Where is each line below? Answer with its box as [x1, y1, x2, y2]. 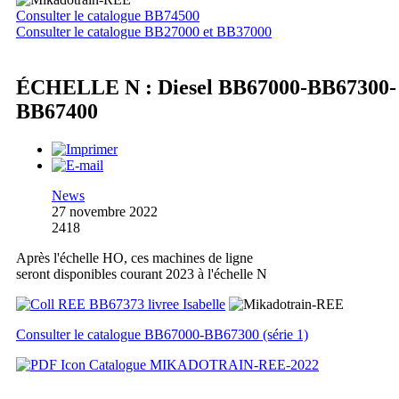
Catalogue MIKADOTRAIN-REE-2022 [85, 356, 319, 372]
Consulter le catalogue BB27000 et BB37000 [16, 23, 272, 39]
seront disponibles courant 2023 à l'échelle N [16, 265, 267, 281]
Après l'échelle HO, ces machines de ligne [16, 249, 253, 265]
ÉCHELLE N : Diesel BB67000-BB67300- [16, 75, 396, 99]
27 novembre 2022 [52, 203, 158, 219]
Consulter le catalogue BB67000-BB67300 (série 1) [16, 326, 308, 342]
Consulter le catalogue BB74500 [16, 7, 199, 23]
